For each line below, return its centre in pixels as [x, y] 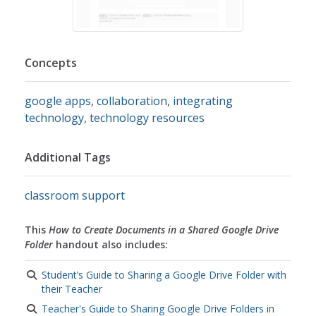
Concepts [51, 63]
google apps [58, 101]
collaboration [132, 101]
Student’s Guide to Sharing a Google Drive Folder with [164, 275]
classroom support [75, 195]
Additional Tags [68, 157]
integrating [203, 101]
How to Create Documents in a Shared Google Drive [164, 230]
